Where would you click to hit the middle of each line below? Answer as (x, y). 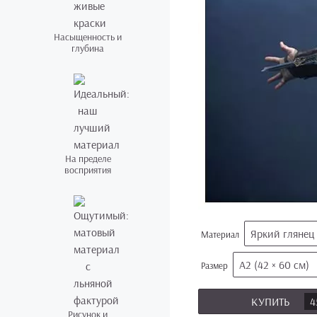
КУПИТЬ (272, 301)
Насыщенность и (88, 37)
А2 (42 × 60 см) (274, 265)
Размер (215, 265)
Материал (221, 234)
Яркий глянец (282, 234)
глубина (88, 48)
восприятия (88, 170)
